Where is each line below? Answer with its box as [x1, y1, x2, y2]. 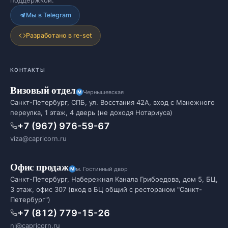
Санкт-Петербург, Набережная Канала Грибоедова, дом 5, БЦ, [10, 175, 218, 183]
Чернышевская [82, 88, 124, 96]
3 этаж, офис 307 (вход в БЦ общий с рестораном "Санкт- [10, 185, 202, 193]
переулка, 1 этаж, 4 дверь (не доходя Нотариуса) [10, 108, 173, 117]
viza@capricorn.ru [10, 134, 67, 142]
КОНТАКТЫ [10, 67, 46, 73]
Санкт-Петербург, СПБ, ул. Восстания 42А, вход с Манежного [10, 98, 215, 106]
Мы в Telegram [26, 11, 71, 19]
